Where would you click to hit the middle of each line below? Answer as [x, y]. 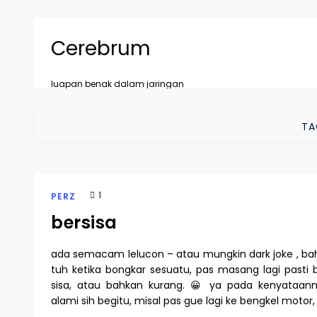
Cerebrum [101, 48]
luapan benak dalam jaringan [117, 84]
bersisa [84, 222]
